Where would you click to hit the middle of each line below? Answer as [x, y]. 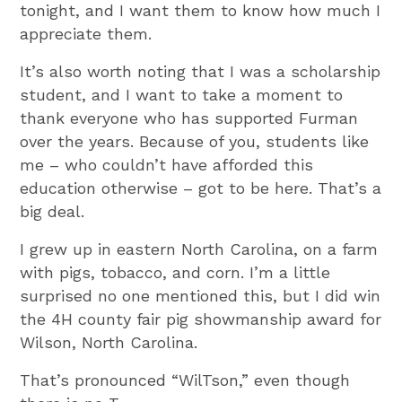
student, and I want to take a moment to [182, 94]
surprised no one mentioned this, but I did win [201, 295]
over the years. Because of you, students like [195, 141]
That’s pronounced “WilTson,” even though [185, 380]
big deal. [52, 211]
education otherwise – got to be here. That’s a [201, 188]
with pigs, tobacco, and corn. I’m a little [175, 272]
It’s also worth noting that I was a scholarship [201, 71]
